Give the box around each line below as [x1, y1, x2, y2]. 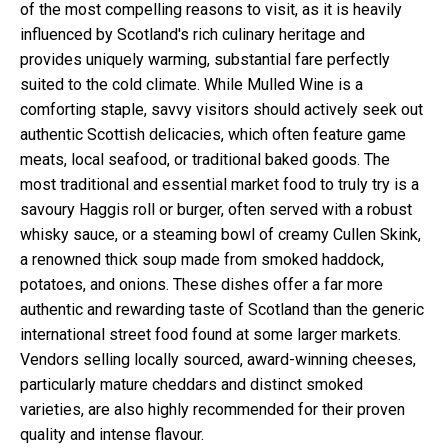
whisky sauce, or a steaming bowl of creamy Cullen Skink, [20, 225, 421, 245]
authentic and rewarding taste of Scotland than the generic [20, 300, 424, 320]
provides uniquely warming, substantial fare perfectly [20, 50, 390, 70]
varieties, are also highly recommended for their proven [20, 400, 405, 420]
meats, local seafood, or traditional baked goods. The [20, 150, 390, 170]
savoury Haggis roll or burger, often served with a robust [20, 200, 412, 220]
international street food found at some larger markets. [20, 325, 401, 345]
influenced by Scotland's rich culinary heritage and [20, 25, 365, 45]
